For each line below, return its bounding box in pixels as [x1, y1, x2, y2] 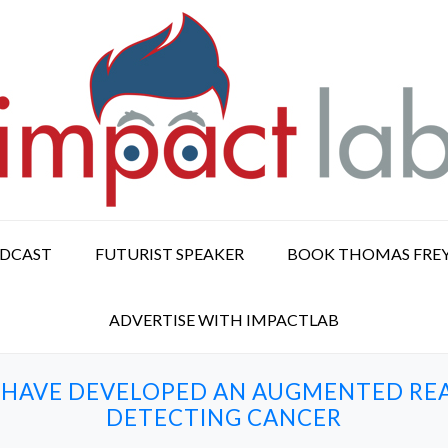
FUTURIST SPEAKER [95, 244, 244, 263]
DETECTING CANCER [106, 404, 342, 431]
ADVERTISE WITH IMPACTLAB [109, 310, 339, 329]
